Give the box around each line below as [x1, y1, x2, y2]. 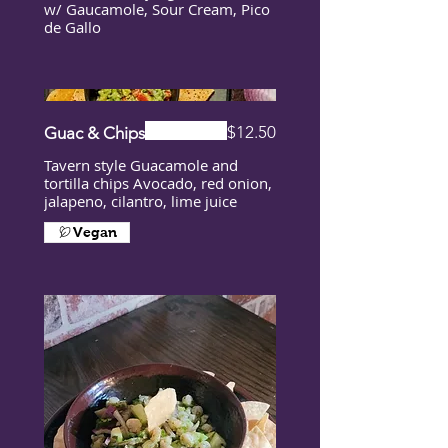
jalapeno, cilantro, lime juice [44, 190, 237, 211]
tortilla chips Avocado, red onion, [44, 172, 272, 193]
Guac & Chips [44, 122, 145, 143]
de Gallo [44, 17, 101, 38]
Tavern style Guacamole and [44, 154, 238, 175]
